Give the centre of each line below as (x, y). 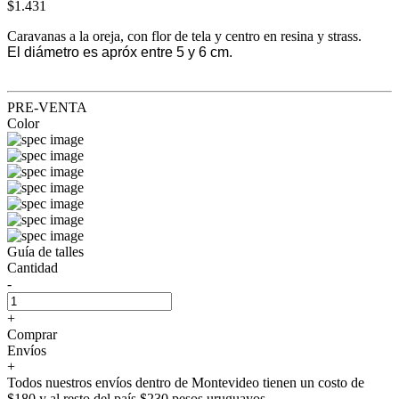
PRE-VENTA (47, 107)
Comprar (32, 334)
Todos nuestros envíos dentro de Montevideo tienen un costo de (186, 382)
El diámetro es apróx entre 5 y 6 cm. (122, 52)
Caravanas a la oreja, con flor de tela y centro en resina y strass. (184, 36)
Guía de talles (45, 251)
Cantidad (33, 267)
